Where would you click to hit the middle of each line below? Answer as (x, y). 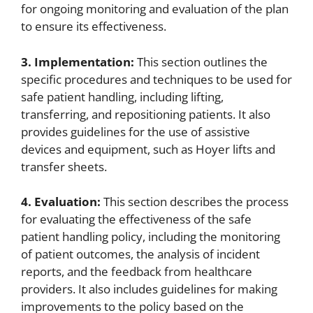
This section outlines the (201, 61)
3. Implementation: (78, 61)
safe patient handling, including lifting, (122, 96)
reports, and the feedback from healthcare (137, 272)
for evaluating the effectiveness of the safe (136, 219)
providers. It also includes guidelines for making (149, 289)
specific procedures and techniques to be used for (156, 79)
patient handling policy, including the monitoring (151, 237)
